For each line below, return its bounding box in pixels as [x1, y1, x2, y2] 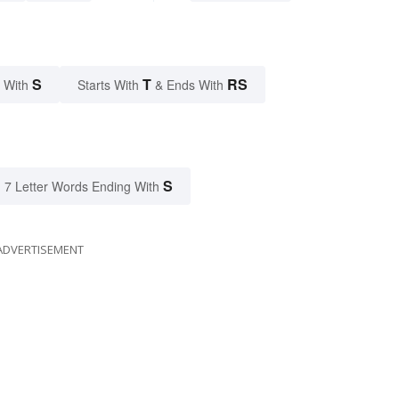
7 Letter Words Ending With [4, 177, 159, 195]
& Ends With [151, 76, 227, 94]
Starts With [77, 76, 142, 94]
